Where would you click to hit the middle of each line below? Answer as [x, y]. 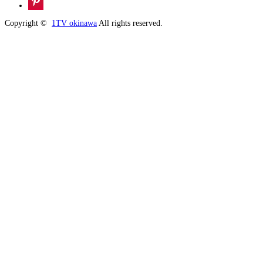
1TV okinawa [74, 23]
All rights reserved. [130, 23]
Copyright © [28, 23]
